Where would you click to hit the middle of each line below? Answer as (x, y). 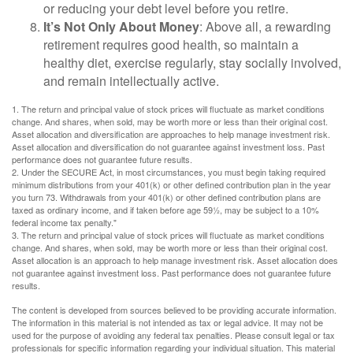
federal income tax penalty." (64, 222)
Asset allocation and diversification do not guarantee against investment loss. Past (168, 146)
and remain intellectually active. (131, 80)
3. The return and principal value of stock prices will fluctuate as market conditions (168, 234)
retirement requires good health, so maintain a (171, 44)
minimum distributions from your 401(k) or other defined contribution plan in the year (171, 184)
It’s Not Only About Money (121, 26)
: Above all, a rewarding (265, 26)
